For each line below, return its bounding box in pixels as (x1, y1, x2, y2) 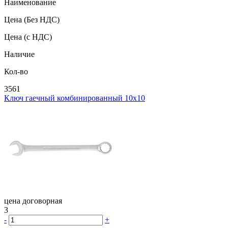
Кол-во (4, 67, 28, 76)
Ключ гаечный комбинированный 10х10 (4, 94, 145, 103)
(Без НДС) (24, 15, 60, 24)
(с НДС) (24, 33, 52, 42)
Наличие (4, 50, 35, 59)
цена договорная (4, 196, 62, 206)
